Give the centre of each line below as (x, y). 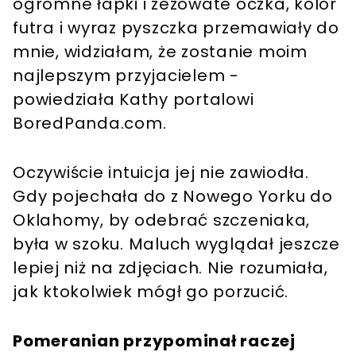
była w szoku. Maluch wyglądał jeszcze (176, 244)
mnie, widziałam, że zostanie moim (160, 52)
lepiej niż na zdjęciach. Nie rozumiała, (170, 268)
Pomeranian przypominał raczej (154, 341)
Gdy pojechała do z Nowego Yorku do (173, 197)
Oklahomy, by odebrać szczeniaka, (161, 221)
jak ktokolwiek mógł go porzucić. (151, 292)
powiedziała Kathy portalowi (133, 100)
